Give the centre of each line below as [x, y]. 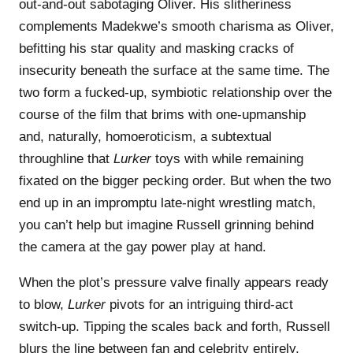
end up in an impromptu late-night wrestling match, [167, 203]
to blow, [43, 304]
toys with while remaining [227, 158]
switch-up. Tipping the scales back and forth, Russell [175, 326]
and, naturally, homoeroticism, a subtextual [145, 136]
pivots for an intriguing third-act [199, 304]
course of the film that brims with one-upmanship [162, 114]
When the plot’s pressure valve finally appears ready [174, 282]
